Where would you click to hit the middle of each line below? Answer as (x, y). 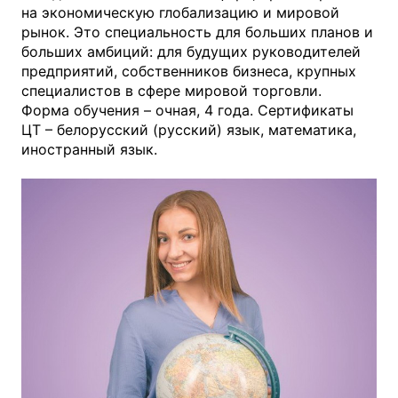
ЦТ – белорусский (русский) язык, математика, (189, 130)
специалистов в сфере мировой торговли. (171, 91)
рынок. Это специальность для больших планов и (197, 32)
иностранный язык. (89, 150)
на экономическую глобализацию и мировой (180, 13)
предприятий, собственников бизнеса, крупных (189, 72)
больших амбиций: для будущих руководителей (191, 52)
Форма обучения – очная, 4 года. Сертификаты (187, 111)
